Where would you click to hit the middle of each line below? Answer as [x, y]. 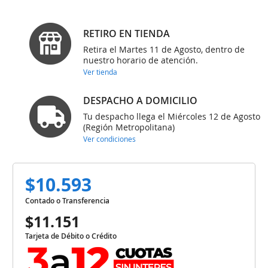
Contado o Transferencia [68, 200]
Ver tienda [100, 71]
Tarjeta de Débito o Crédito [71, 236]
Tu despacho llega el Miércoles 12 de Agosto [171, 116]
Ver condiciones [109, 138]
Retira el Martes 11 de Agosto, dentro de [164, 49]
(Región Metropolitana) [129, 127]
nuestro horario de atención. [140, 60]
